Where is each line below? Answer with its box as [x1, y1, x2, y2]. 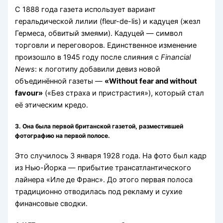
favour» [15, 88, 43, 98]
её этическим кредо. [15, 100, 89, 110]
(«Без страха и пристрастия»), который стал [43, 88, 205, 98]
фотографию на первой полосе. [15, 132, 111, 140]
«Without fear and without [105, 76, 198, 86]
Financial [161, 52, 191, 62]
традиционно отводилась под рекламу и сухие [15, 187, 183, 196]
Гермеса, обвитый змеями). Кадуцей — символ [15, 28, 183, 38]
